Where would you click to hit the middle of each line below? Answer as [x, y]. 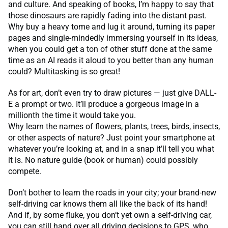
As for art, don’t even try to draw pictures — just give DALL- [112, 93]
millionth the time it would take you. [73, 116]
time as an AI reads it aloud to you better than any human [111, 61]
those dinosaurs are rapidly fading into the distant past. [107, 16]
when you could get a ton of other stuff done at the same [110, 49]
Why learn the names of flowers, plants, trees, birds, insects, [114, 127]
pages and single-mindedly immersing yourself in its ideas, [113, 38]
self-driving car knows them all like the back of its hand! [108, 204]
